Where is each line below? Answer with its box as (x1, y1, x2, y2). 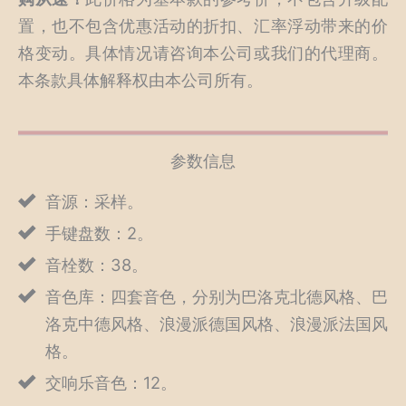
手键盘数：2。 (45, 223, 153, 244)
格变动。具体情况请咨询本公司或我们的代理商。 (18, 43, 388, 63)
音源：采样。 (45, 191, 143, 212)
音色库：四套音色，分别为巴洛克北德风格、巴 (45, 286, 388, 307)
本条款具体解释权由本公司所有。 (18, 70, 263, 91)
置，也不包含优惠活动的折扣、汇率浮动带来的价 (18, 15, 388, 36)
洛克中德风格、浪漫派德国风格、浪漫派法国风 (45, 314, 388, 334)
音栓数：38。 (45, 255, 148, 275)
